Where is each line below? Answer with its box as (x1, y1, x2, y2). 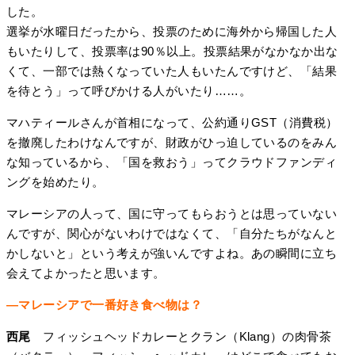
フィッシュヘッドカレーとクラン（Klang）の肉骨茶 (43, 330, 332, 344)
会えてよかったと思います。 (6, 266, 166, 281)
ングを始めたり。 (6, 175, 105, 189)
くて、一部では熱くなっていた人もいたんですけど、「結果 (6, 64, 338, 78)
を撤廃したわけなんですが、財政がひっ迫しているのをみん (6, 136, 338, 150)
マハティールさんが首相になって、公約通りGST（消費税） (6, 116, 338, 130)
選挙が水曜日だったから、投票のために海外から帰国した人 (6, 25, 338, 39)
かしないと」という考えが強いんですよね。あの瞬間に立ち (6, 246, 338, 261)
